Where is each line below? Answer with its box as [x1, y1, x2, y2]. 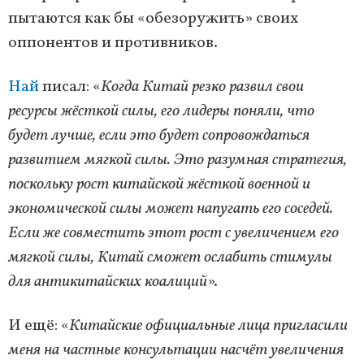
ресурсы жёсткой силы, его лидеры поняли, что [8, 99, 314, 123]
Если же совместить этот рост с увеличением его [8, 221, 339, 245]
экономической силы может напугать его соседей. [8, 197, 333, 220]
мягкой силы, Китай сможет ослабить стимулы [8, 245, 332, 269]
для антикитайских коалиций [8, 270, 207, 293]
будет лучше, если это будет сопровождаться [8, 123, 310, 147]
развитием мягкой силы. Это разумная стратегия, [8, 148, 347, 171]
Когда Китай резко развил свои [101, 75, 304, 98]
